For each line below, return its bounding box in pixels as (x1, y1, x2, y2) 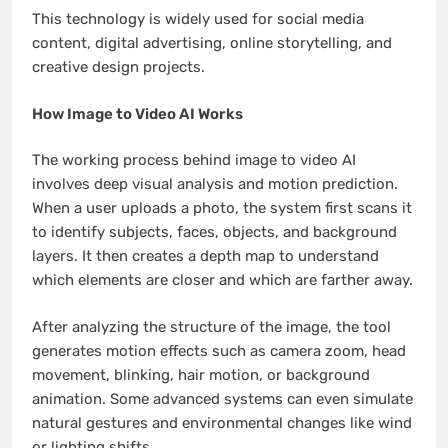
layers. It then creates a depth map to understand (32, 247, 379, 266)
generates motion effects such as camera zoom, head (32, 341, 406, 360)
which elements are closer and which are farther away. (32, 271, 413, 290)
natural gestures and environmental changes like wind (32, 413, 412, 432)
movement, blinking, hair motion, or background (32, 365, 370, 384)
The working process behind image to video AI (32, 151, 356, 170)
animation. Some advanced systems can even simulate (32, 389, 413, 408)
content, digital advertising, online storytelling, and (32, 34, 392, 53)
